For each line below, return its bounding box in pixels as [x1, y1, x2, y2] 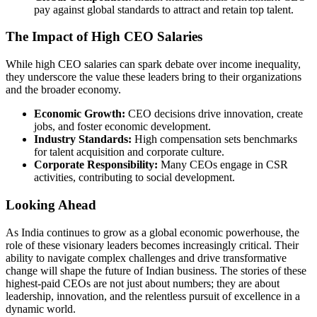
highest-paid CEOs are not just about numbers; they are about [6, 277, 279, 289]
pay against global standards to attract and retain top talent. [34, 3, 294, 16]
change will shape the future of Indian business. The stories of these [6, 264, 306, 277]
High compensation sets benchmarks [132, 133, 297, 146]
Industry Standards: [34, 133, 132, 146]
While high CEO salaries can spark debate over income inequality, [6, 58, 301, 71]
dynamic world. [6, 302, 76, 315]
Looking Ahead [6, 197, 96, 212]
